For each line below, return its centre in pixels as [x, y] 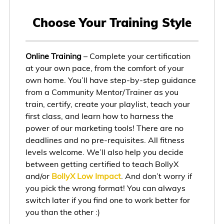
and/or [38, 176]
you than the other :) [62, 212]
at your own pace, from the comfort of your [104, 68]
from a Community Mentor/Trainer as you [102, 92]
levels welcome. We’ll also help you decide [104, 152]
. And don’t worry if [156, 176]
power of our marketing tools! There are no [104, 128]
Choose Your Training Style [112, 22]
